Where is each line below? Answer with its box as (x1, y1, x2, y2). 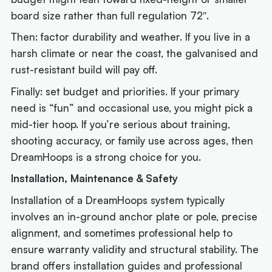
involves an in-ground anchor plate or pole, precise (11, 209, 258, 223)
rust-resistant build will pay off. (11, 63, 158, 76)
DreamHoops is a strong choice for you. (11, 150, 202, 163)
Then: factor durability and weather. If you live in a (11, 30, 251, 44)
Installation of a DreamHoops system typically (11, 193, 225, 206)
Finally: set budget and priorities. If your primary (11, 84, 240, 98)
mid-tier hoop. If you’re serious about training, (11, 117, 231, 131)
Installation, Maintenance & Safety (11, 172, 178, 185)
